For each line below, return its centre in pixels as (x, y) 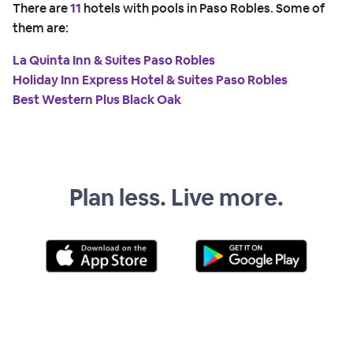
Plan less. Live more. (176, 197)
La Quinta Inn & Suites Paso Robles (114, 60)
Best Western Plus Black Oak (97, 99)
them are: (41, 28)
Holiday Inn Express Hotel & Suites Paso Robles (150, 80)
